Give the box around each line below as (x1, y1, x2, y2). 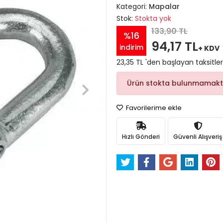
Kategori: (116, 1, 149, 11)
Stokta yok (135, 13, 171, 23)
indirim (119, 42, 143, 52)
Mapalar (149, 1, 180, 11)
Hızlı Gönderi (122, 132, 160, 141)
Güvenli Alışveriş (173, 132, 222, 141)
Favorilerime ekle (124, 103, 182, 112)
